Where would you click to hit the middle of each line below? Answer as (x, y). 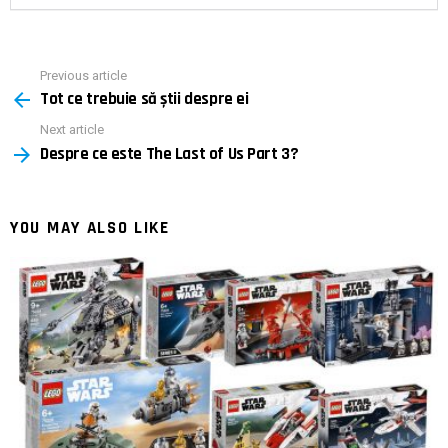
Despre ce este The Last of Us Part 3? (169, 153)
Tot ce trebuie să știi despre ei (144, 99)
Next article (72, 130)
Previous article (83, 75)
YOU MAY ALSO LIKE (90, 227)
